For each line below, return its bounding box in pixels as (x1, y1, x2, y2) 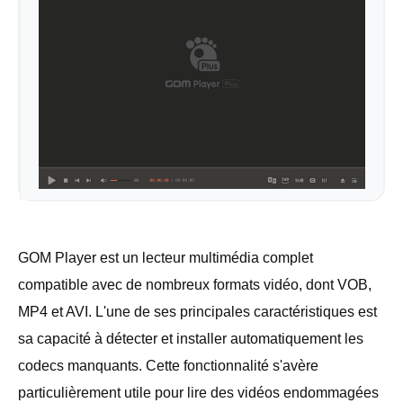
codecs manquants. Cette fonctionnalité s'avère (18, 357, 318, 373)
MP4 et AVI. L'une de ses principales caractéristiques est (18, 303, 377, 319)
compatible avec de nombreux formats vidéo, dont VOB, (18, 276, 372, 292)
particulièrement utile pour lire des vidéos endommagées (18, 384, 379, 400)
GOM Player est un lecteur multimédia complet (18, 249, 313, 265)
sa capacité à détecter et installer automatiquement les (18, 330, 363, 346)
